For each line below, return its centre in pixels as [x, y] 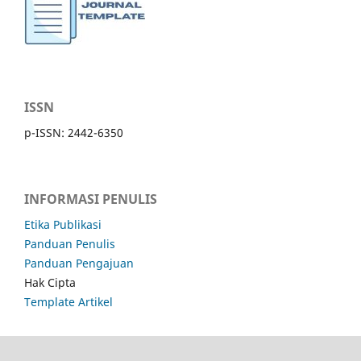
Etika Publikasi [63, 224]
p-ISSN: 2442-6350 [74, 132]
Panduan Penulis [70, 243]
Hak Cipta [50, 282]
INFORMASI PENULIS [91, 199]
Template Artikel [68, 301]
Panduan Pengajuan [79, 263]
